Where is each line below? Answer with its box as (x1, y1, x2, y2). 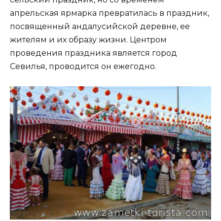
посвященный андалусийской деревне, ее (10, 22, 190, 31)
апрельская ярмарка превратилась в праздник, (10, 8, 209, 18)
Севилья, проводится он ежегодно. (10, 62, 156, 71)
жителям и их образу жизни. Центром (10, 35, 167, 44)
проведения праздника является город (10, 48, 177, 58)
